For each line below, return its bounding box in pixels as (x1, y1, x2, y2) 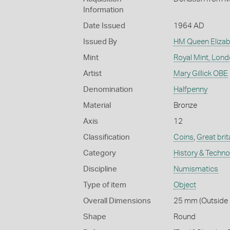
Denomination (83, 85, 133, 93)
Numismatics (173, 165, 218, 173)
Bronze (173, 101, 197, 109)
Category (83, 149, 116, 157)
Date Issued (83, 22, 125, 30)
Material (83, 101, 111, 109)
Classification (83, 133, 130, 141)
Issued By (83, 37, 117, 46)
